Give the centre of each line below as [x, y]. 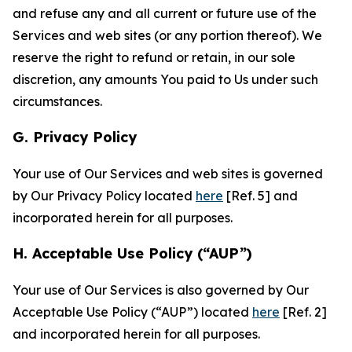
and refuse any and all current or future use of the [165, 13]
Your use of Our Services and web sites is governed [168, 174]
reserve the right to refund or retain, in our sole [154, 57]
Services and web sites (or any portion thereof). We [167, 35]
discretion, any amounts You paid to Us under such [165, 79]
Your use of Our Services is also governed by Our [161, 290]
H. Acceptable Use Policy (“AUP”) [132, 253]
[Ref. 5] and [260, 196]
